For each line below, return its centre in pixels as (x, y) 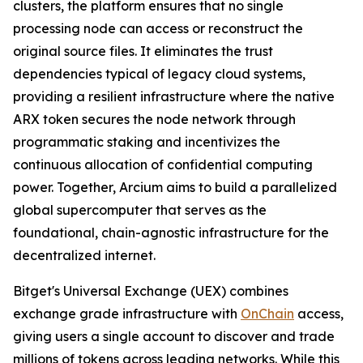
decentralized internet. (84, 255)
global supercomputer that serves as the (140, 209)
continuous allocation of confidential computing (163, 164)
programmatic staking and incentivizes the (147, 141)
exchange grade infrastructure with (127, 313)
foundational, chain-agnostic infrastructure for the (171, 232)
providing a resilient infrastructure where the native (174, 96)
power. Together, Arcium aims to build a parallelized (175, 187)
